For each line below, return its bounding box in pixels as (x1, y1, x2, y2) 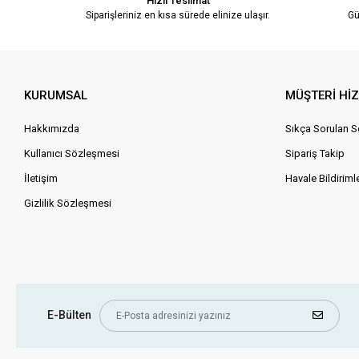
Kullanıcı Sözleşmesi (24, 147, 120, 159)
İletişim (24, 171, 58, 184)
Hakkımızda (24, 122, 80, 135)
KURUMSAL (24, 87, 88, 103)
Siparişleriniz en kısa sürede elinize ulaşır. (86, 9, 271, 21)
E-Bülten (47, 309, 92, 322)
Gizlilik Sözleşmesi (24, 196, 112, 209)
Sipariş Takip (285, 147, 345, 159)
